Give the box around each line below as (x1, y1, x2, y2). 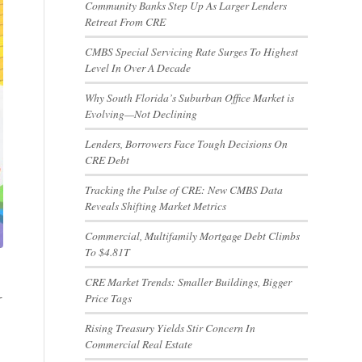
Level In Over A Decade (85, 60, 192, 75)
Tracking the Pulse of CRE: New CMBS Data (85, 182, 284, 197)
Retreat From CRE (85, 14, 166, 29)
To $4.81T (85, 244, 131, 259)
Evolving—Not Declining (85, 106, 198, 121)
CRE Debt (85, 152, 130, 167)
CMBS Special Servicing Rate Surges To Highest (85, 44, 299, 59)
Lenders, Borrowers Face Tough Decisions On (85, 136, 288, 151)
